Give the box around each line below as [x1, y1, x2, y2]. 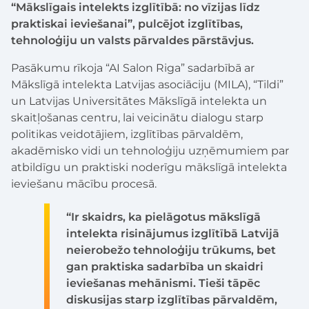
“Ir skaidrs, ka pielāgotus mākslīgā [66, 210, 261, 224]
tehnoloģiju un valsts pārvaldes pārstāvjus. [11, 34, 254, 48]
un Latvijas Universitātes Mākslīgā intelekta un [11, 94, 267, 108]
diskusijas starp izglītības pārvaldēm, [66, 293, 277, 307]
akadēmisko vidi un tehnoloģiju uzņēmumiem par [11, 144, 289, 158]
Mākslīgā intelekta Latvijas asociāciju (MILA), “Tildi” [11, 78, 283, 92]
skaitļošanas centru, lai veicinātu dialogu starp [11, 111, 263, 125]
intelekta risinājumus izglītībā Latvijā [66, 227, 279, 241]
